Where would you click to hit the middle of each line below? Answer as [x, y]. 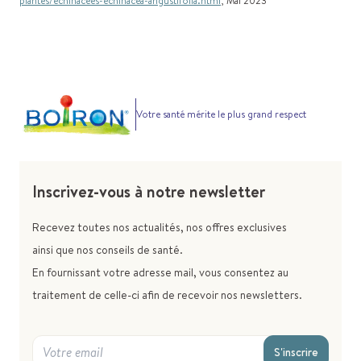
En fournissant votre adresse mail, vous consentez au [160, 272]
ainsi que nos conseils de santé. [108, 250]
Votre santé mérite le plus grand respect [221, 114]
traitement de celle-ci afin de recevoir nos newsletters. [167, 295]
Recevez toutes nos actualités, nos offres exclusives [160, 227]
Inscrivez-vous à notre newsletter [149, 191]
